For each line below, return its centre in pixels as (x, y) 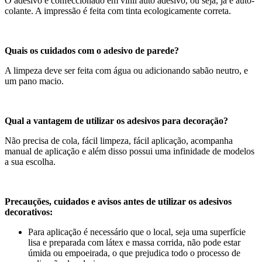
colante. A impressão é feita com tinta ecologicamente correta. (118, 11)
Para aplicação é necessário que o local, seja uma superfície (137, 232)
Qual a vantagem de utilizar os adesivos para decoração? (116, 120)
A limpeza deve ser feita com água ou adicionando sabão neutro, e (126, 70)
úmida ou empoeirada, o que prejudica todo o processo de (134, 253)
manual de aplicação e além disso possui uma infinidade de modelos (130, 151)
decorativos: (29, 212)
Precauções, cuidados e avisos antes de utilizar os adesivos (118, 201)
